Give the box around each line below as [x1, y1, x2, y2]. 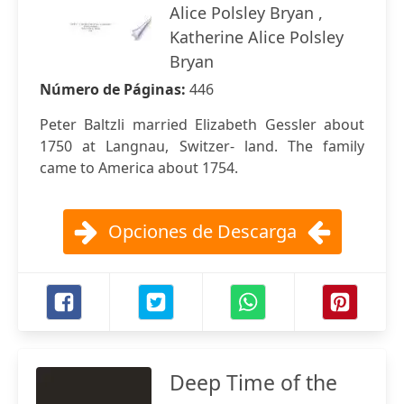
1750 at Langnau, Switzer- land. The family [40, 136, 364, 156]
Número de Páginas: [40, 79, 189, 99]
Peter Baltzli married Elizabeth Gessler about [40, 115, 364, 134]
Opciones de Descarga [107, 219, 297, 243]
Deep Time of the [170, 368, 337, 397]
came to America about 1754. [40, 158, 238, 178]
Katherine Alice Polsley [170, 26, 344, 48]
